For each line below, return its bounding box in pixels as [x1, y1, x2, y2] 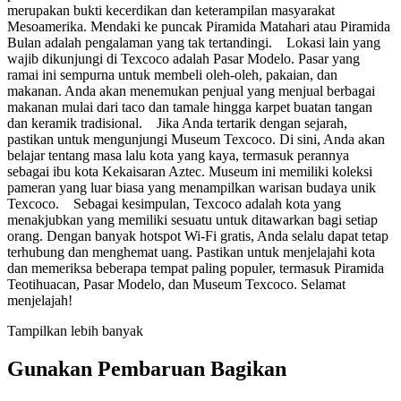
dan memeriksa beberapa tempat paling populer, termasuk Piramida [7, 260, 384, 276]
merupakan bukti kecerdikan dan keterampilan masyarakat [7, 2, 335, 18]
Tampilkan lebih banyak [7, 322, 143, 338]
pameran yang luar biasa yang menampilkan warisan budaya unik [7, 179, 376, 195]
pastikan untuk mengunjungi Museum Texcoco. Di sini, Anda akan [7, 131, 385, 147]
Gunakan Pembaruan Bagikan [7, 356, 286, 380]
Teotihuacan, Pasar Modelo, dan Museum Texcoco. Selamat [7, 276, 346, 292]
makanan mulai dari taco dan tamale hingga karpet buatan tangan [7, 98, 372, 115]
